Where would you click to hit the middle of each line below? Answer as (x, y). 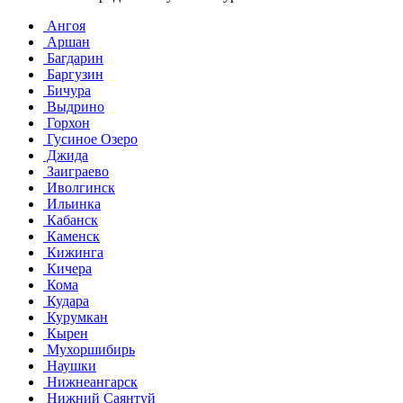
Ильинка (72, 203)
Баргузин (73, 74)
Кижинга (73, 252)
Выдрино (74, 106)
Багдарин (73, 58)
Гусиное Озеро (90, 139)
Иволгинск (79, 187)
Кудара (66, 300)
